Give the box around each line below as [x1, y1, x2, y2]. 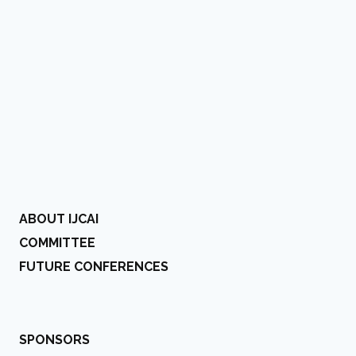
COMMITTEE [19, 235, 95, 250]
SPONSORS [19, 332, 90, 347]
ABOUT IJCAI [19, 211, 99, 226]
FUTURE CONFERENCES [19, 259, 168, 274]
